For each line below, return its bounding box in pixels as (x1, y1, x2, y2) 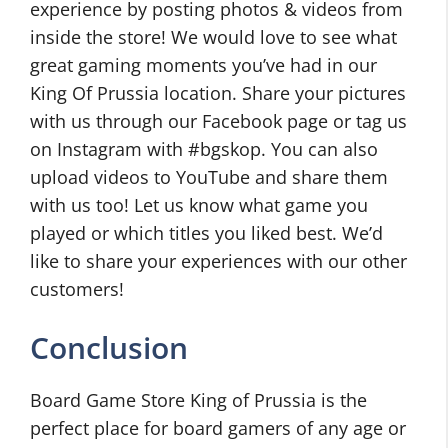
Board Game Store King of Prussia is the (30, 388, 367, 412)
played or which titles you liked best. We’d (30, 221, 383, 245)
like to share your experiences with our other (30, 249, 407, 273)
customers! (30, 277, 124, 301)
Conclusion (30, 327, 188, 368)
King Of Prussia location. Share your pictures (30, 81, 406, 105)
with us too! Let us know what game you (30, 193, 368, 217)
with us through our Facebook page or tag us (30, 109, 407, 133)
